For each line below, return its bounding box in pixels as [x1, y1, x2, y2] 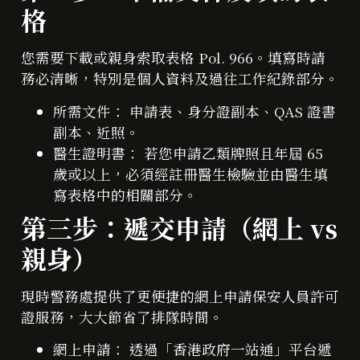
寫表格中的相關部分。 [53, 184, 198, 205]
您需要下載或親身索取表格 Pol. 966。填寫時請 [21, 47, 325, 68]
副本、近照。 [53, 121, 140, 142]
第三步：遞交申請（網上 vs [21, 208, 337, 246]
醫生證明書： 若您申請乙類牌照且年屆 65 [53, 142, 323, 163]
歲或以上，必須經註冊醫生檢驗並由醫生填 [53, 163, 328, 184]
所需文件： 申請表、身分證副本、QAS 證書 [53, 100, 336, 121]
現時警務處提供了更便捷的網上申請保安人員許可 [21, 285, 339, 306]
